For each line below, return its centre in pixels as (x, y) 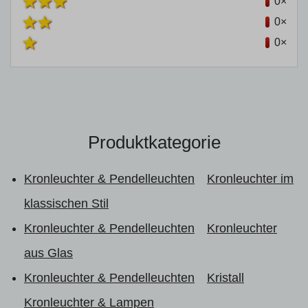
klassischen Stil (66, 203)
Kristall (225, 277)
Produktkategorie (154, 142)
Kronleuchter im (250, 178)
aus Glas (48, 253)
